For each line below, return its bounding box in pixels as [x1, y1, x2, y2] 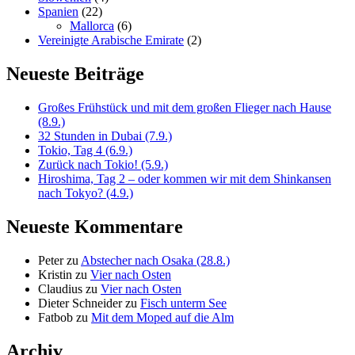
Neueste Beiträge [6, 63, 144, 84]
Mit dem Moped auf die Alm [91, 310, 234, 324]
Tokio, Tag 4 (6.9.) [38, 143, 132, 157]
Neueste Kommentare [6, 216, 183, 237]
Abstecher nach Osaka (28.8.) [81, 253, 230, 267]
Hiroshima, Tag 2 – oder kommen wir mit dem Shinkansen [38, 171, 331, 185]
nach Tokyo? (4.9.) [38, 185, 133, 200]
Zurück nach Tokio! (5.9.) [38, 157, 168, 171]
